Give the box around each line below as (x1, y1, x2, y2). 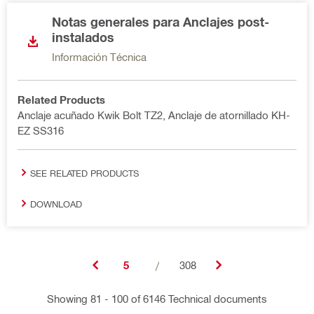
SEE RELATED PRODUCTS (30, 167, 139, 178)
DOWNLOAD (30, 198, 82, 209)
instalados (52, 29, 114, 45)
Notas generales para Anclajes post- (52, 14, 269, 29)
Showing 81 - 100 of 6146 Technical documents (47, 292, 267, 305)
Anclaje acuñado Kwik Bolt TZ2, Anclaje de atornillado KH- (18, 109, 290, 121)
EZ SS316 (18, 124, 64, 137)
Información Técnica (52, 50, 146, 63)
